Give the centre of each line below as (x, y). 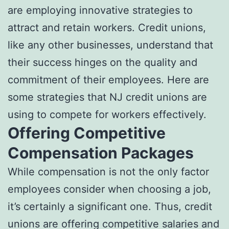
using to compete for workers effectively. (107, 114)
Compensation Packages (101, 153)
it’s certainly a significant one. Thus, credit (110, 206)
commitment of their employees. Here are (108, 79)
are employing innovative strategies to (100, 10)
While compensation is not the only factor (108, 171)
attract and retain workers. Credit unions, (107, 27)
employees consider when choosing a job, (109, 189)
